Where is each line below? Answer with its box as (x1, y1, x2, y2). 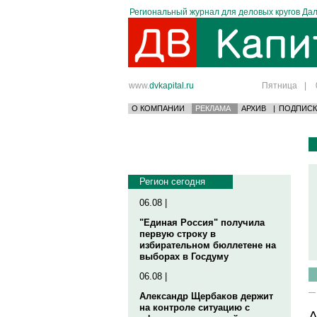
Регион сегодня (139, 176, 205, 187)
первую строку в (139, 229, 216, 239)
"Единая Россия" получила (139, 217, 265, 228)
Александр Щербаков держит (139, 291, 273, 301)
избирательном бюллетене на (139, 240, 276, 250)
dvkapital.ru (149, 81, 194, 90)
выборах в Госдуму (139, 251, 229, 262)
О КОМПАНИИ (132, 104, 185, 113)
